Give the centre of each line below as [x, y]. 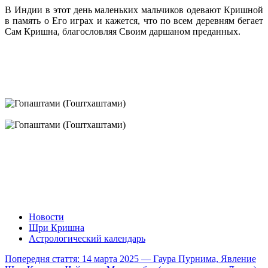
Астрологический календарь [87, 238]
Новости [46, 217]
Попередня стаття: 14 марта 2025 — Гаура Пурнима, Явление [130, 258]
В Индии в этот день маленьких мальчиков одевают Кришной [134, 10]
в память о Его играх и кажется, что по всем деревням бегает [134, 20]
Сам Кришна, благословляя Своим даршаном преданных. [123, 31]
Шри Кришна [57, 227]
